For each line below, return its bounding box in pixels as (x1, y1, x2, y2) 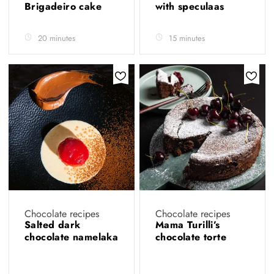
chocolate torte (155, 230, 230, 244)
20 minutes (38, 32, 75, 44)
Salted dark (24, 218, 81, 232)
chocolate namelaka (24, 230, 119, 244)
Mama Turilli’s (155, 218, 220, 232)
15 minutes (169, 32, 205, 44)
